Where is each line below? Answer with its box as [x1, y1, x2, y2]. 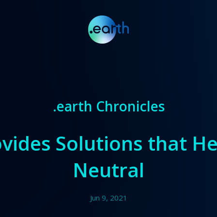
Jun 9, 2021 [90, 193, 127, 202]
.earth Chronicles [52, 97, 165, 115]
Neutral [73, 156, 144, 183]
